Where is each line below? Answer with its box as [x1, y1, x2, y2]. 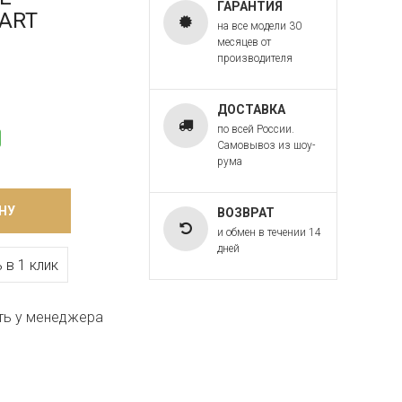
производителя [217, 52, 293, 65]
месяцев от [217, 36, 271, 48]
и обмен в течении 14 [217, 226, 321, 239]
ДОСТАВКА [217, 102, 285, 117]
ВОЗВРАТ [217, 205, 275, 220]
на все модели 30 [217, 20, 301, 32]
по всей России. [217, 123, 294, 135]
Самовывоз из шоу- [217, 139, 315, 152]
